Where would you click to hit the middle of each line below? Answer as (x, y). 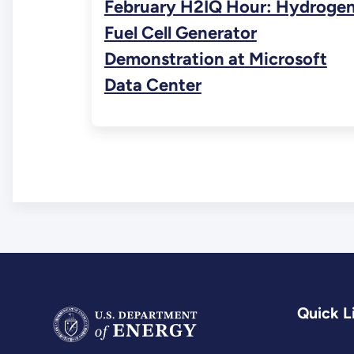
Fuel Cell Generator (180, 33)
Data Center (153, 85)
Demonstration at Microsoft (215, 59)
